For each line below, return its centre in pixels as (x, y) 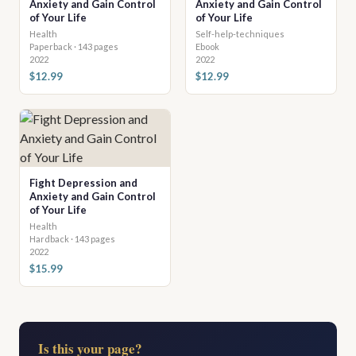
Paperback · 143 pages (74, 46)
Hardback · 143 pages (72, 238)
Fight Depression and (83, 182)
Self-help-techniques (240, 33)
